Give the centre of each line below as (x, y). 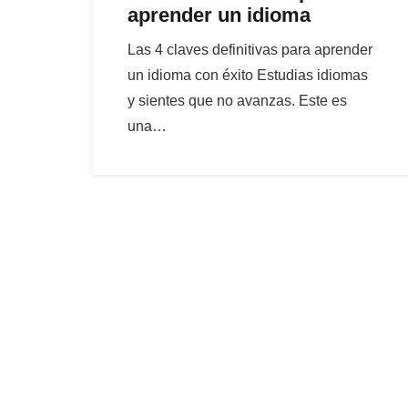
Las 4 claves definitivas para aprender (250, 50)
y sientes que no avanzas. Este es (238, 101)
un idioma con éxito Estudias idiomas (248, 76)
